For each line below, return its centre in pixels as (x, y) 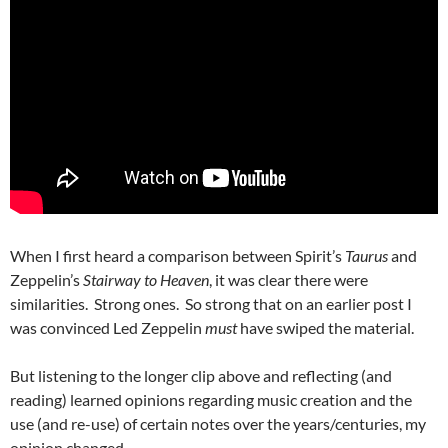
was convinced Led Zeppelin (107, 327)
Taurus (366, 255)
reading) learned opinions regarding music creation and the (211, 399)
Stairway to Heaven (146, 279)
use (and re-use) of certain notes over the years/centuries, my (218, 423)
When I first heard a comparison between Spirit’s (177, 255)
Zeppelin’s (46, 279)
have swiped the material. (325, 327)
